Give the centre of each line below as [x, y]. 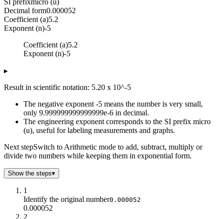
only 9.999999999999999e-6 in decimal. [86, 112]
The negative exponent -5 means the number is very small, [113, 104]
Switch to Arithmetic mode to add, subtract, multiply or [118, 147]
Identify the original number [66, 199]
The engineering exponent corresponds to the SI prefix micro [117, 121]
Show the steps [30, 173]
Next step [19, 147]
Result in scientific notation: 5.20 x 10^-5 [67, 87]
